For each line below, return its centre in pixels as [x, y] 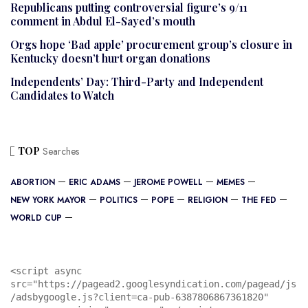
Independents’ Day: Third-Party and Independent [137, 82]
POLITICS [119, 200]
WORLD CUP [36, 218]
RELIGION [208, 200]
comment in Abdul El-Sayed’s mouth [103, 21]
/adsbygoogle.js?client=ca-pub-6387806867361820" [140, 297]
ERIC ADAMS [95, 183]
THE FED [259, 200]
